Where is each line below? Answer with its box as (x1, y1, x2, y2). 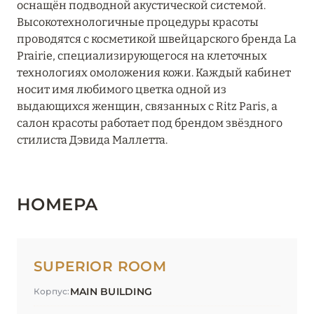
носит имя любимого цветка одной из (17, 83, 226, 97)
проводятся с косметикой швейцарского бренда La (17, 32, 296, 46)
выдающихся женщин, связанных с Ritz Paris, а (17, 100, 278, 114)
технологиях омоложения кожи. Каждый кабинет (17, 66, 291, 80)
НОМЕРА (17, 194, 99, 215)
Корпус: (34, 286, 70, 297)
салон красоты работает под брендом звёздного (17, 116, 282, 130)
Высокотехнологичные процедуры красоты (17, 15, 259, 29)
